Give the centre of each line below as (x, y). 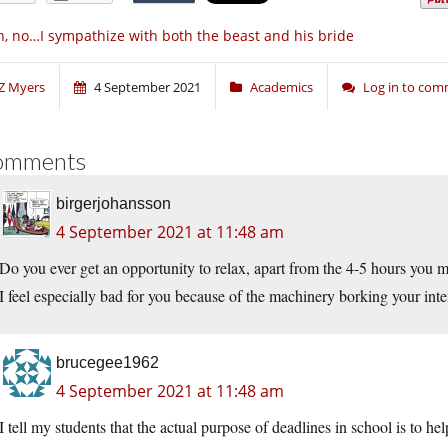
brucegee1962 (107, 363)
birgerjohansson (113, 204)
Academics (281, 87)
